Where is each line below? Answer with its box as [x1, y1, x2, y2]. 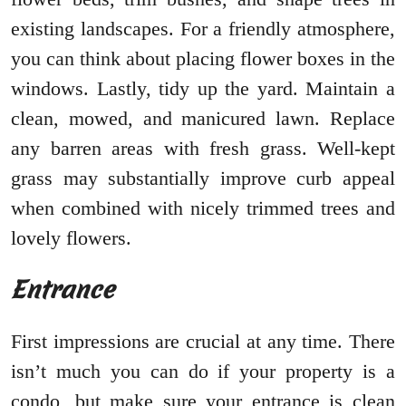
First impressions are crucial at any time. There [11, 330, 395, 353]
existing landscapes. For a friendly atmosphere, [11, 17, 395, 41]
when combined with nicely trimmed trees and [11, 197, 395, 220]
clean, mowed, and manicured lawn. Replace [11, 107, 395, 130]
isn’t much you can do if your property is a [11, 360, 395, 383]
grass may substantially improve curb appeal [11, 167, 395, 190]
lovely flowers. [11, 227, 131, 250]
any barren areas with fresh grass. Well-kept [11, 137, 395, 160]
